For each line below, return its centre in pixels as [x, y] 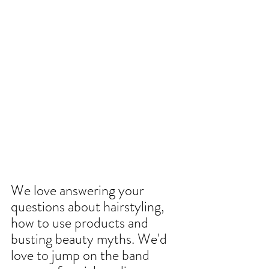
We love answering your [79, 190]
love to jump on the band [82, 255]
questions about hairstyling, [89, 206]
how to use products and [81, 222]
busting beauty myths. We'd [90, 239]
